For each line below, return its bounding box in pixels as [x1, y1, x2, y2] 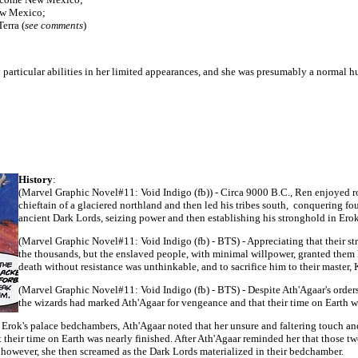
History [18, 173, 53, 185]
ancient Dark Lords [18, 212, 101, 224]
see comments [25, 19, 83, 31]
